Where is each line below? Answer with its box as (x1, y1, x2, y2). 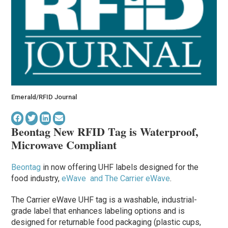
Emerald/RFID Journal (11, 93, 77, 101)
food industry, (11, 174, 62, 184)
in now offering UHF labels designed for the (41, 162, 199, 173)
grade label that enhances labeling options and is (11, 206, 185, 216)
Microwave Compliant (11, 136, 121, 154)
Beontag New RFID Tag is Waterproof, (11, 123, 199, 140)
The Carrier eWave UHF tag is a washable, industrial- (11, 195, 197, 205)
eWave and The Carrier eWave (62, 174, 170, 184)
